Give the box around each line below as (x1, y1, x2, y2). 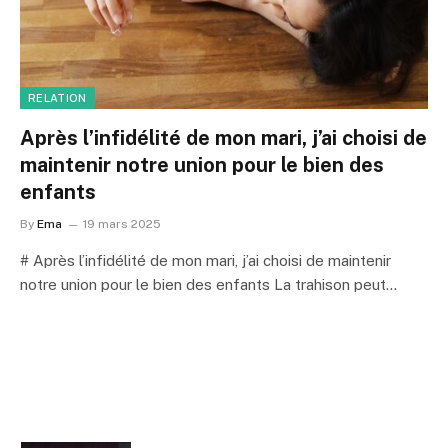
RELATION (28, 92, 87, 104)
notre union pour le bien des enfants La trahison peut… (20, 276, 397, 293)
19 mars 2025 (83, 217, 161, 231)
